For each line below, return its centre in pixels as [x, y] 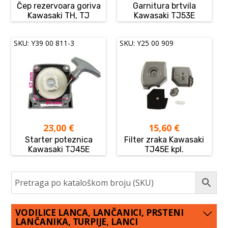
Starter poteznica [59, 139]
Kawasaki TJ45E [59, 149]
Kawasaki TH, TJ [59, 15]
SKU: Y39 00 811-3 [44, 43]
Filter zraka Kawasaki [164, 139]
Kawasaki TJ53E [164, 15]
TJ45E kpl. [164, 149]
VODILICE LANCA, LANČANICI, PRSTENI [99, 212]
